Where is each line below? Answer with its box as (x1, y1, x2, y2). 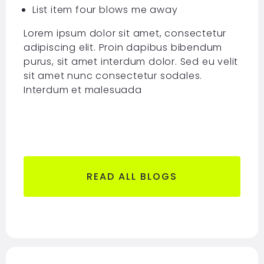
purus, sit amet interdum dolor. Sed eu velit (23, 54, 239, 68)
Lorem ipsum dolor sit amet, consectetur (23, 26, 227, 40)
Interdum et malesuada (23, 82, 142, 97)
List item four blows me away (32, 2, 178, 16)
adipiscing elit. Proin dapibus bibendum (23, 40, 223, 54)
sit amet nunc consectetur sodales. (23, 68, 203, 82)
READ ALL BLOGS (87, 169, 177, 183)
